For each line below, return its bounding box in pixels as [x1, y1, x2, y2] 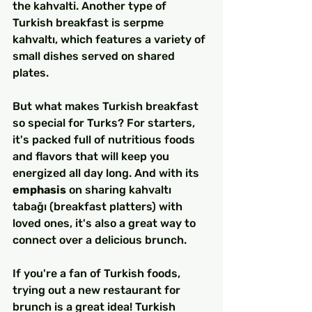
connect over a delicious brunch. [13, 233, 187, 247]
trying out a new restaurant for [13, 283, 183, 297]
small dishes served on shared [13, 49, 178, 63]
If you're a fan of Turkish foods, [13, 267, 183, 281]
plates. [13, 66, 49, 80]
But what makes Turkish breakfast [13, 100, 201, 114]
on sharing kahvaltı [66, 183, 174, 197]
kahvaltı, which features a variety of [13, 33, 208, 47]
